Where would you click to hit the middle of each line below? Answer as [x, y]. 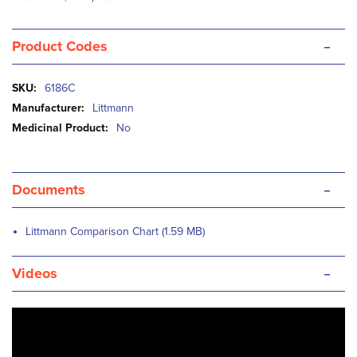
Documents [49, 190]
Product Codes [60, 46]
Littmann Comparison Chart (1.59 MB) [115, 231]
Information [39, 103]
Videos [35, 273]
